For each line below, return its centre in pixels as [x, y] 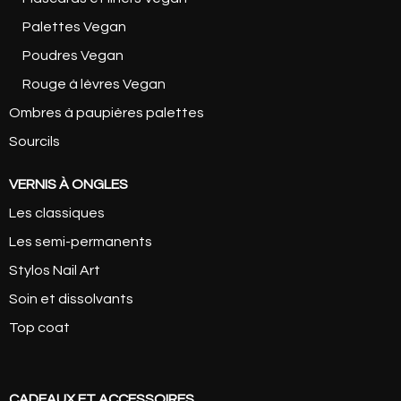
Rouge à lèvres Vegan [94, 84]
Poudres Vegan [73, 55]
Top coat [39, 327]
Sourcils [34, 141]
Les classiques [57, 213]
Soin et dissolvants [71, 299]
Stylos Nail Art [55, 270]
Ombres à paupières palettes [107, 112]
